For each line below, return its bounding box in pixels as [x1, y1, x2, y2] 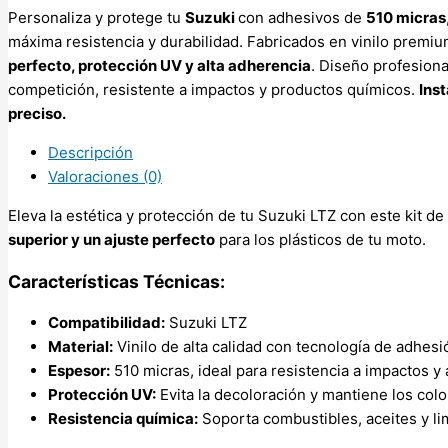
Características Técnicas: [8, 270, 225, 292]
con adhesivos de [238, 8, 366, 28]
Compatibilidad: [48, 313, 165, 333]
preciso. [8, 104, 66, 124]
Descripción [48, 143, 133, 163]
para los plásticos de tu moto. [215, 230, 426, 250]
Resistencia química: [48, 409, 198, 429]
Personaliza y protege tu [8, 8, 185, 28]
